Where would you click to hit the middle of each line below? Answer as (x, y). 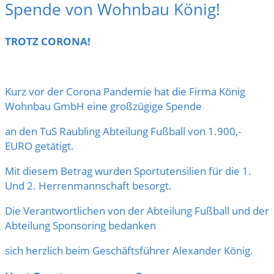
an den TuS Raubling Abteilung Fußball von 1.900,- (123, 131)
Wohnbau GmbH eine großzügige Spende (103, 106)
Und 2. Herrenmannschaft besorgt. (88, 185)
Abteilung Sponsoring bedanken (80, 225)
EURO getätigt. (39, 146)
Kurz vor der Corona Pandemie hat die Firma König (125, 91)
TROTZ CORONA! (48, 41)
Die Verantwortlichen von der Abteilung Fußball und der (137, 210)
